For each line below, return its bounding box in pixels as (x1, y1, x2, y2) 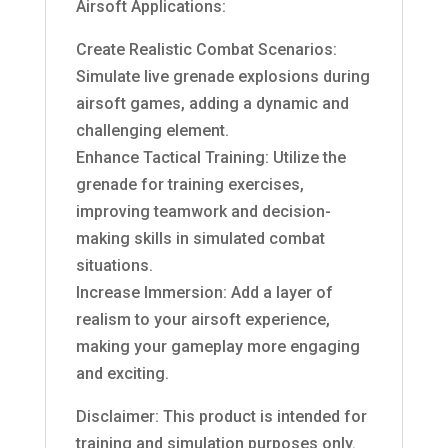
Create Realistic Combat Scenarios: (75, 40, 337, 59)
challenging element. (75, 121, 229, 140)
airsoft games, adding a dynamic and (75, 94, 349, 113)
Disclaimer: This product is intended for (75, 407, 367, 426)
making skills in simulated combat (75, 229, 325, 248)
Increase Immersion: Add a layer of (75, 283, 333, 302)
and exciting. (75, 364, 169, 383)
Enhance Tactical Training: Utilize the (75, 148, 346, 167)
